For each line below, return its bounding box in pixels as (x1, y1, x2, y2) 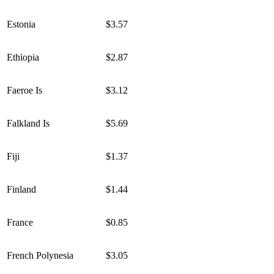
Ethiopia (7, 52, 39, 63)
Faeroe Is (7, 85, 42, 96)
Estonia (7, 19, 35, 30)
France (7, 217, 33, 228)
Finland (7, 184, 36, 195)
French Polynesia (7, 250, 73, 261)
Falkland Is (7, 118, 50, 129)
